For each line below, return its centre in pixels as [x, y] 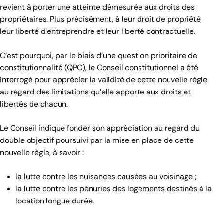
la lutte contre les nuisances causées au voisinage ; [106, 176]
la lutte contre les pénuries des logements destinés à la [114, 188]
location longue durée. [55, 201]
